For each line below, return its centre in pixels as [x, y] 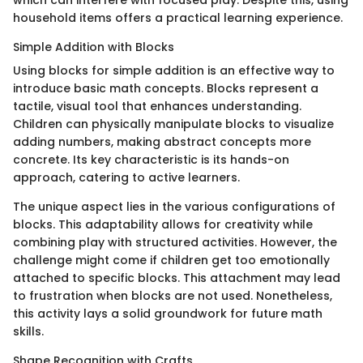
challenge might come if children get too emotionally [171, 261]
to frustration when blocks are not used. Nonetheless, [173, 296]
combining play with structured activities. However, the [175, 243]
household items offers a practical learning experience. [178, 18]
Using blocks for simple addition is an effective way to [174, 71]
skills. [28, 332]
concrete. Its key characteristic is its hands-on [151, 160]
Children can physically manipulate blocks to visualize [173, 124]
